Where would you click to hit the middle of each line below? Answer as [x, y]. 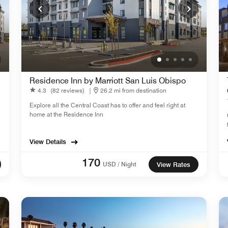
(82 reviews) [67, 90]
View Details [48, 142]
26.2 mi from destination [133, 90]
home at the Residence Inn [66, 115]
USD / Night [120, 164]
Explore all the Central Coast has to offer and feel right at [107, 105]
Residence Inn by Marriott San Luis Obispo [108, 81]
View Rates [174, 165]
